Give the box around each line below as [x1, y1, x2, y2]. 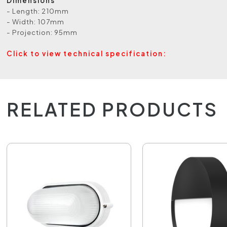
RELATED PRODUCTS [7, 98, 218, 121]
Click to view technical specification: [7, 49, 167, 58]
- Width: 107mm [7, 17, 65, 26]
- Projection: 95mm [7, 28, 78, 37]
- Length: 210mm [7, 7, 69, 16]
